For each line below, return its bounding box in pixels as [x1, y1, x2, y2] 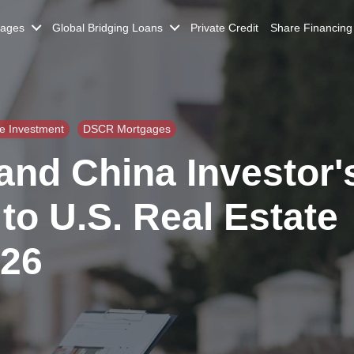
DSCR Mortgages [83, 122, 171, 135]
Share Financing [270, 21, 352, 34]
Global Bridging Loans [52, 21, 163, 34]
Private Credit [190, 21, 258, 34]
